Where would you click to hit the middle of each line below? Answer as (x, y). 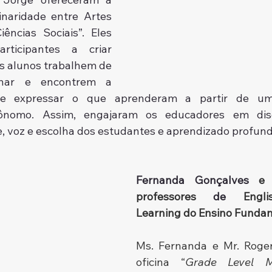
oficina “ (161, 262)
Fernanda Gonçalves (192, 180)
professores (166, 197)
